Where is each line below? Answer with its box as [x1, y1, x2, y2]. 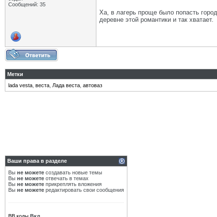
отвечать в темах [44, 175, 89, 181]
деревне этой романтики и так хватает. [99, 16, 214, 23]
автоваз [83, 82, 102, 88]
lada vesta [8, 82, 32, 88]
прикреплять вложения [44, 181, 102, 187]
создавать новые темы [44, 170, 102, 175]
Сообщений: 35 [8, 1, 46, 7]
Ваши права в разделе [7, 158, 67, 164]
